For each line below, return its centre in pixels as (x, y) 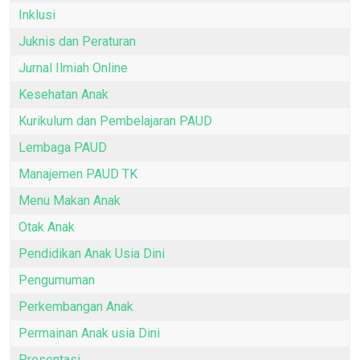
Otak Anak (47, 227)
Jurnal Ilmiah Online (73, 68)
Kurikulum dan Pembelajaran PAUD (115, 121)
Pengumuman (57, 280)
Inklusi (37, 15)
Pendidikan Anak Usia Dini (92, 254)
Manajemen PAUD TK (78, 174)
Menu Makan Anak (70, 201)
